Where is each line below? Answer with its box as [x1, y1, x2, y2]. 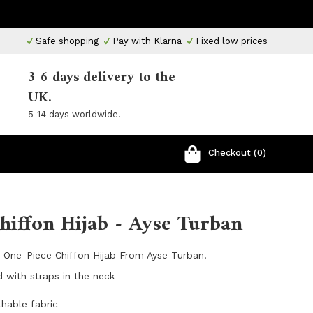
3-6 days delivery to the [28, 66, 175, 90]
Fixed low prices [193, 36, 268, 46]
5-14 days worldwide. [28, 109, 121, 119]
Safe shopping [33, 36, 99, 46]
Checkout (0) [208, 147, 266, 158]
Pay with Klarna [110, 36, 182, 46]
